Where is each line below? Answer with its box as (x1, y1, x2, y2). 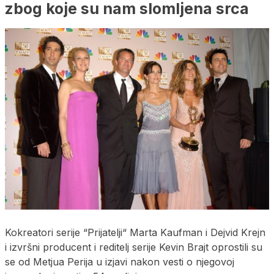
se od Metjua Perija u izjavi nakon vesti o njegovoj (5, 255, 234, 268)
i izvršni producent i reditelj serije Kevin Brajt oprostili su (5, 240, 262, 253)
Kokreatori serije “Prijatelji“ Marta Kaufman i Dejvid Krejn (5, 226, 265, 239)
